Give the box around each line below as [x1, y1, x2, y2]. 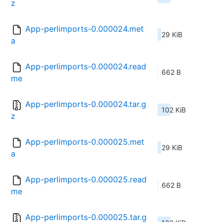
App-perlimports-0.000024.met [25, 24, 144, 34]
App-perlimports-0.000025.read [25, 174, 147, 185]
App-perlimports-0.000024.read [25, 61, 146, 72]
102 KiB [162, 106, 186, 114]
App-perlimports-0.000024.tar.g [25, 99, 146, 110]
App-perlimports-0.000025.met [25, 137, 144, 147]
